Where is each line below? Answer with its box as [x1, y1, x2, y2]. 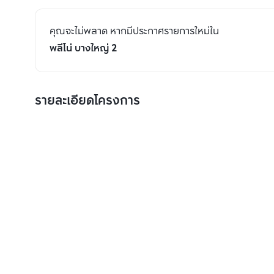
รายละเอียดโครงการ [35, 91, 140, 111]
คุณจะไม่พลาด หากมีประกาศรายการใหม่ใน [50, 23, 219, 40]
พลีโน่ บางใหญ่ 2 [50, 40, 117, 57]
